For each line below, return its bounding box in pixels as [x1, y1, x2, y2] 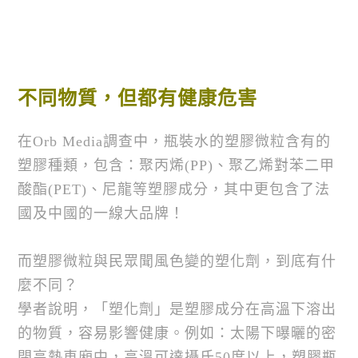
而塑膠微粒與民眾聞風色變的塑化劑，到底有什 [18, 253, 337, 269]
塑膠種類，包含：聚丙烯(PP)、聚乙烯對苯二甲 [18, 157, 336, 173]
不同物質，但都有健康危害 [18, 88, 258, 109]
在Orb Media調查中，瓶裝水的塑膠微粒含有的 [18, 133, 332, 149]
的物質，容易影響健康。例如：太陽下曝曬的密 [18, 324, 337, 341]
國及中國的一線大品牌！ [18, 205, 185, 221]
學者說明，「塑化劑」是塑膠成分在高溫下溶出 [18, 300, 337, 317]
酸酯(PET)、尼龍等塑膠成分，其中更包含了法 [18, 181, 331, 197]
